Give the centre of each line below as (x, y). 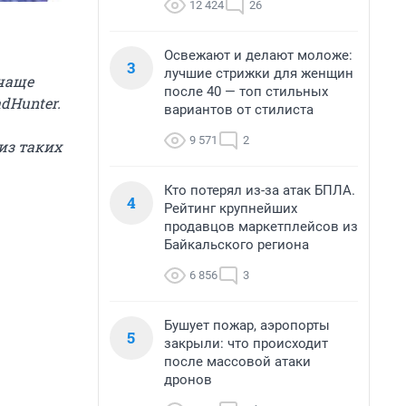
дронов (188, 380)
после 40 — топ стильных (246, 92)
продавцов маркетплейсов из (261, 227)
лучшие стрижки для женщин (259, 73)
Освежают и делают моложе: (258, 55)
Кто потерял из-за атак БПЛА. (260, 190)
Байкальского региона (237, 245)
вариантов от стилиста (239, 110)
